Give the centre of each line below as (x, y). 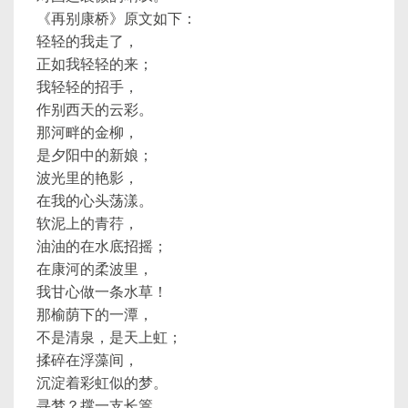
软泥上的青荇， (87, 224)
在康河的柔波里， (95, 269)
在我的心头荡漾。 (95, 201)
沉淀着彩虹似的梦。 (102, 383)
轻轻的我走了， (87, 41)
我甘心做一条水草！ (102, 292)
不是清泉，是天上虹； (109, 337)
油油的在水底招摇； (102, 246)
